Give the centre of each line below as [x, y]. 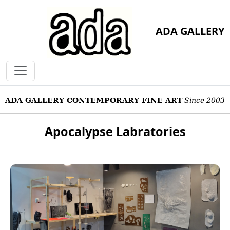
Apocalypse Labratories [115, 131]
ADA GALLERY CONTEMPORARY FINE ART [94, 100]
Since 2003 [204, 100]
